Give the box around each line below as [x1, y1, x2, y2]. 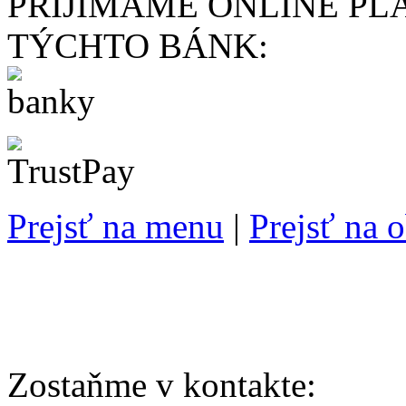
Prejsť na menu [7, 206, 224, 246]
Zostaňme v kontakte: [7, 364, 371, 404]
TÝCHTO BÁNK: [7, 25, 268, 65]
